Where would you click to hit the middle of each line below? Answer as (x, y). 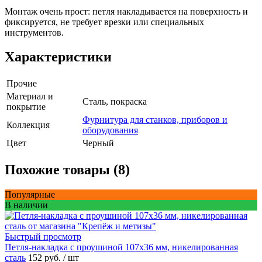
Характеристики (58, 57)
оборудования (110, 130)
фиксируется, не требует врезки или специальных (104, 22)
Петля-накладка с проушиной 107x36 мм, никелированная (121, 247)
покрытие (26, 107)
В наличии (26, 205)
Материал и (30, 96)
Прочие (22, 84)
